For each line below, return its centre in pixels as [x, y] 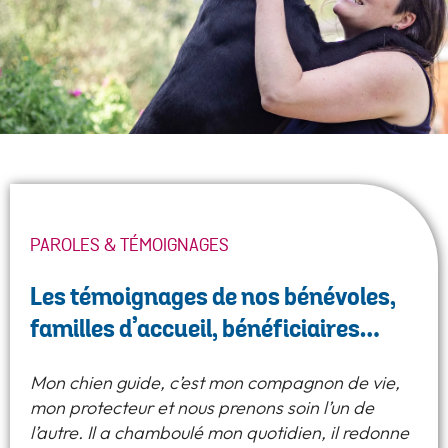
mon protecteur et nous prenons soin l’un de [202, 408]
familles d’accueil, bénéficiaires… [205, 330]
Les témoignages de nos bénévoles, [213, 298]
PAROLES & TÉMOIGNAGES [129, 245]
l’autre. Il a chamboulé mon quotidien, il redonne [219, 433]
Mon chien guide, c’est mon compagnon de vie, [215, 383]
